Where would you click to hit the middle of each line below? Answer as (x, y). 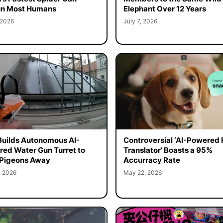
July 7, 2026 (140, 21)
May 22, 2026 (142, 172)
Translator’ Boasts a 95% (168, 150)
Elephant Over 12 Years (165, 9)
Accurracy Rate (152, 160)
